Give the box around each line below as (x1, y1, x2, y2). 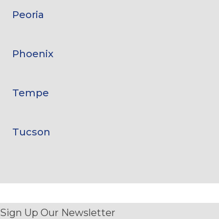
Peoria (12, 8, 44, 21)
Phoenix (12, 47, 53, 60)
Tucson (12, 126, 50, 138)
